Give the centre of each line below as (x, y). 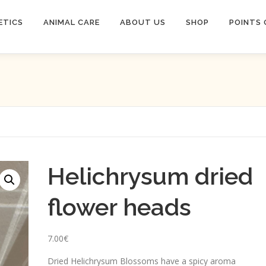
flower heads (119, 207)
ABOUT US (143, 22)
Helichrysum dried (150, 176)
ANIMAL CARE (72, 22)
